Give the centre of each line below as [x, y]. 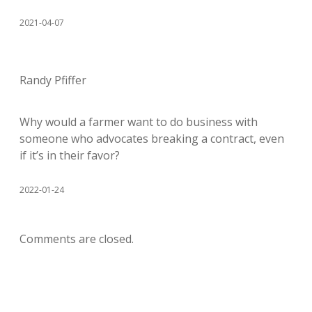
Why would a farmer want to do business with [139, 122]
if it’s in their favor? [70, 155]
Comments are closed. [77, 239]
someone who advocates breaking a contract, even [152, 138]
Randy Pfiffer [53, 80]
